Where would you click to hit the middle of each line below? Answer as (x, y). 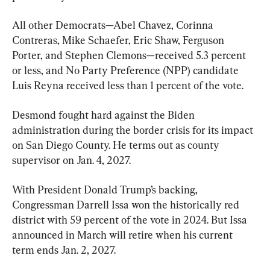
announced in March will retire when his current (124, 235)
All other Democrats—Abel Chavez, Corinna (114, 25)
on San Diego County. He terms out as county (117, 145)
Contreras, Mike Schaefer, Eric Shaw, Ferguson (119, 40)
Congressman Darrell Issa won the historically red (127, 205)
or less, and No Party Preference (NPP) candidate (127, 70)
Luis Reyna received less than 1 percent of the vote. (128, 85)
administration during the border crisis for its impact (134, 130)
